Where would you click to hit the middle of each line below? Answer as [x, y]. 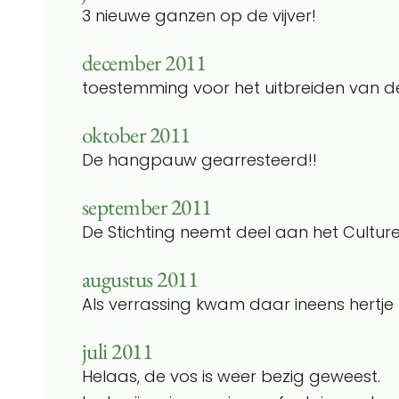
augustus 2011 [140, 279]
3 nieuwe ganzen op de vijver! [199, 15]
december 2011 [144, 62]
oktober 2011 [136, 134]
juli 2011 [118, 351]
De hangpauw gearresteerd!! [199, 159]
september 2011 [147, 207]
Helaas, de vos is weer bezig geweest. [231, 376]
